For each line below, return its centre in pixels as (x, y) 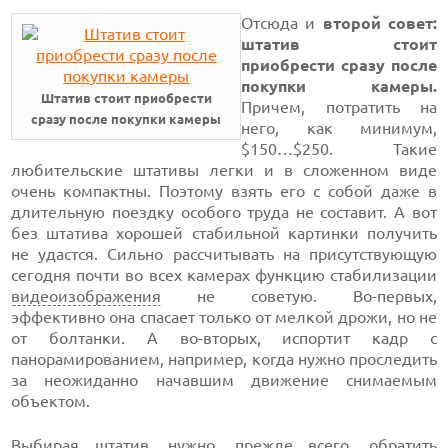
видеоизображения (86, 296)
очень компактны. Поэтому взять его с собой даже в (224, 191)
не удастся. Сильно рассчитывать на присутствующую (224, 254)
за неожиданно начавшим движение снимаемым (224, 380)
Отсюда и (282, 23)
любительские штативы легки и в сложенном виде (224, 170)
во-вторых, (220, 338)
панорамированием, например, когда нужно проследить (224, 359)
